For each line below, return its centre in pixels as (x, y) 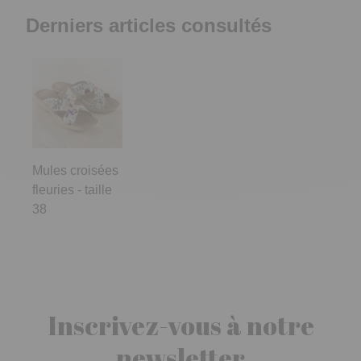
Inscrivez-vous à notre (180, 325)
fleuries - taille (72, 189)
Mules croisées (75, 170)
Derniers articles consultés (149, 25)
